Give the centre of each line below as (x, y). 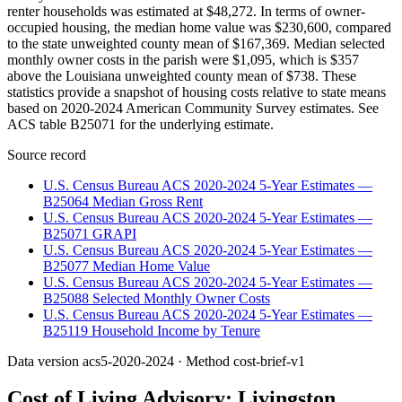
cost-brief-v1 (269, 361)
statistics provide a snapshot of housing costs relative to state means (197, 92)
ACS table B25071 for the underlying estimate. (140, 124)
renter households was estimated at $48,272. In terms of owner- (186, 11)
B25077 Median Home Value (127, 266)
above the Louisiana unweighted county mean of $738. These (182, 75)
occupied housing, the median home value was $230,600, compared (199, 27)
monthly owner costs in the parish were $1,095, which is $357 (183, 59)
